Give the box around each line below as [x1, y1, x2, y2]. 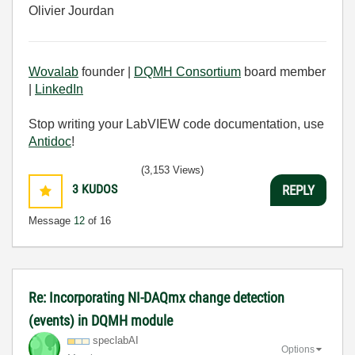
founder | [78, 65, 134, 79]
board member [241, 65, 326, 79]
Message [29, 215, 74, 227]
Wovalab [29, 65, 78, 79]
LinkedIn [35, 82, 83, 97]
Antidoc [29, 135, 71, 149]
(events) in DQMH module [29, 312, 173, 330]
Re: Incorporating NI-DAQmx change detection [29, 289, 284, 307]
